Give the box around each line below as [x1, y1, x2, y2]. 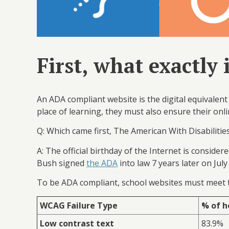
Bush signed [37, 157, 86, 169]
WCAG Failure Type [40, 199, 118, 211]
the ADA [86, 157, 118, 169]
